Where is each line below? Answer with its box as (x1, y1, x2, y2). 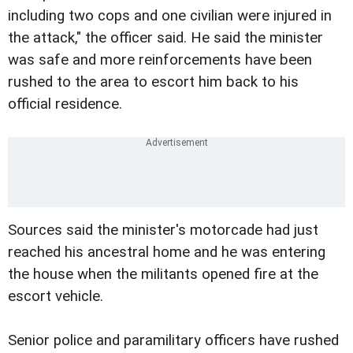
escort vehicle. (8, 288, 103, 306)
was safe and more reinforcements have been (8, 51, 312, 69)
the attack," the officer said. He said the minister (8, 29, 323, 47)
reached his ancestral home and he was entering (8, 243, 325, 262)
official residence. (8, 95, 122, 113)
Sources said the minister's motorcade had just (8, 221, 318, 240)
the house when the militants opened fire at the (8, 266, 318, 284)
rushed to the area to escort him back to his (8, 73, 299, 91)
